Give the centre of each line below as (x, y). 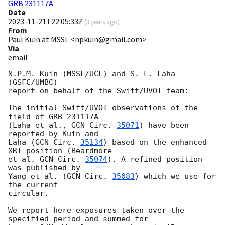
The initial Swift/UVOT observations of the (103, 108)
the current (33, 185)
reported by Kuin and (53, 134)
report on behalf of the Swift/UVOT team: (98, 91)
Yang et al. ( (37, 177)
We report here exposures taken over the (96, 211)
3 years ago (102, 22)
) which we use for (175, 177)
